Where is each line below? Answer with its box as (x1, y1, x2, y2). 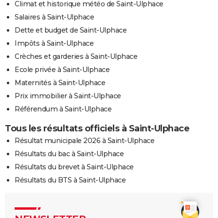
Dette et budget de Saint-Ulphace (15, 25, 127, 35)
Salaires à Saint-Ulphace (15, 12, 94, 21)
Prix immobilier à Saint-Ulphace (15, 91, 121, 100)
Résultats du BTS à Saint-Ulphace (15, 175, 126, 184)
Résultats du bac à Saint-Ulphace (15, 149, 124, 158)
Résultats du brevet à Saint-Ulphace (15, 162, 134, 171)
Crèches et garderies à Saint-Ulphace (15, 52, 137, 61)
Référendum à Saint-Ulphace (15, 104, 111, 113)
